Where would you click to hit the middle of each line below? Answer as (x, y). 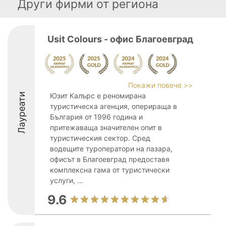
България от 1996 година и (96, 117)
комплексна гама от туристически (110, 170)
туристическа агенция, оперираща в (114, 106)
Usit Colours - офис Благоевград (120, 39)
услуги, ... (67, 180)
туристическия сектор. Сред (100, 138)
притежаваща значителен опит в (106, 127)
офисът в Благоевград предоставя (110, 159)
